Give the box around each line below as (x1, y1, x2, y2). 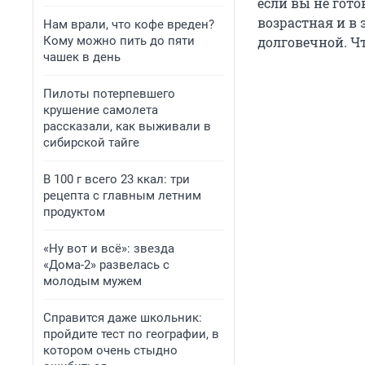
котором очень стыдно (43, 343, 178, 358)
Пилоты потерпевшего (43, 86, 175, 101)
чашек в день (43, 50, 121, 64)
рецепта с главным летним (43, 188, 201, 203)
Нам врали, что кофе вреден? (43, 17, 214, 32)
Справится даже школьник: (43, 310, 202, 325)
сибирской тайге (43, 135, 139, 150)
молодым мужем (43, 274, 142, 288)
